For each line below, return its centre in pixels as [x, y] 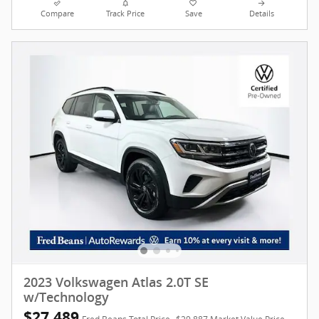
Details [261, 13]
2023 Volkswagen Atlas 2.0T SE [116, 282]
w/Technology [66, 297]
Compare [58, 13]
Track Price [126, 13]
